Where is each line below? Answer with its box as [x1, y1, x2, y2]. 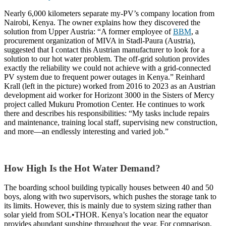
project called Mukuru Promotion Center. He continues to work [4, 99, 205, 108]
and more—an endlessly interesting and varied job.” [4, 127, 168, 136]
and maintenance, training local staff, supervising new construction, [4, 118, 217, 127]
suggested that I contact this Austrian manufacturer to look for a [4, 45, 205, 54]
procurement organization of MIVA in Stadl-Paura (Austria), [4, 36, 195, 45]
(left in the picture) [22, 81, 81, 90]
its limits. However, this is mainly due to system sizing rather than [4, 201, 211, 210]
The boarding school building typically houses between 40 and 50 [4, 183, 213, 192]
